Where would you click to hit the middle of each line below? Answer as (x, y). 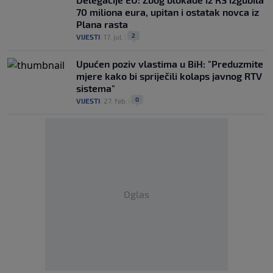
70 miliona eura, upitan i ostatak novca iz (168, 12)
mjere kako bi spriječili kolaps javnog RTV (169, 76)
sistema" (96, 88)
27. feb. (115, 101)
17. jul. (114, 37)
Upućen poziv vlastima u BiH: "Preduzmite (170, 64)
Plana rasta (102, 24)
